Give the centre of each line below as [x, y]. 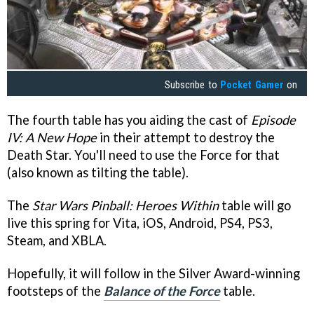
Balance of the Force [162, 291]
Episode [273, 120]
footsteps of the [55, 291]
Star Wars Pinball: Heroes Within [125, 205]
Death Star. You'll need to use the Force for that [143, 155]
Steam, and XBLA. [57, 240]
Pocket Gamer [252, 85]
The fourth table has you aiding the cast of [129, 120]
